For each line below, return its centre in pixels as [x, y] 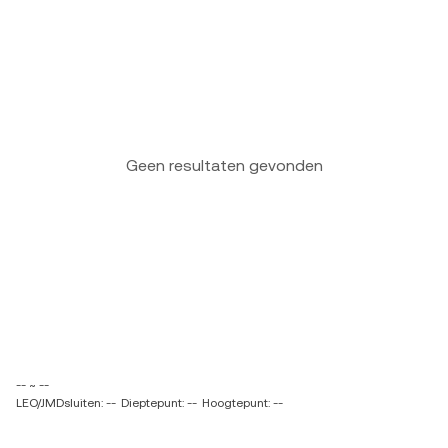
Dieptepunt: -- [159, 403]
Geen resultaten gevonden [224, 165]
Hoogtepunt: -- [242, 403]
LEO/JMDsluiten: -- [66, 403]
